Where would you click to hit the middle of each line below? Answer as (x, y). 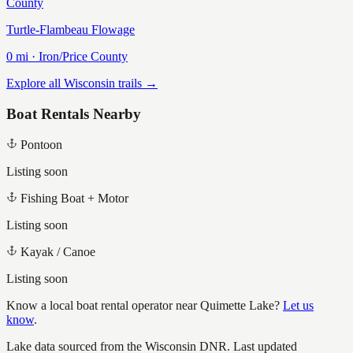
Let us (298, 305)
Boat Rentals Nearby (74, 114)
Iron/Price (63, 57)
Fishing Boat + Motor (74, 198)
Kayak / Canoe (58, 251)
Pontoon (41, 144)
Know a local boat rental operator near (103, 305)
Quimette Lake (237, 305)
